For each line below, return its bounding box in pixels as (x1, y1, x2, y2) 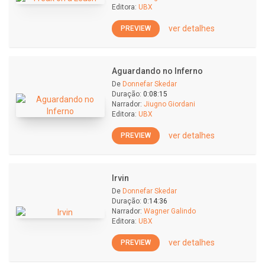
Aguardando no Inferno (112, 66, 203, 76)
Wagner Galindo (144, 207, 196, 215)
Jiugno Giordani (144, 100, 195, 108)
